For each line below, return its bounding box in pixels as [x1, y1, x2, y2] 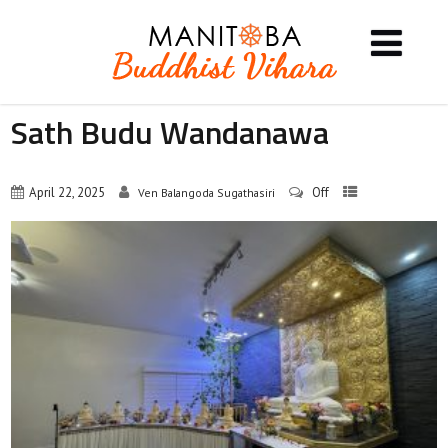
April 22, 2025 [29, 184, 106, 202]
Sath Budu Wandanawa [11, 108, 330, 156]
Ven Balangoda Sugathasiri [138, 185, 276, 201]
